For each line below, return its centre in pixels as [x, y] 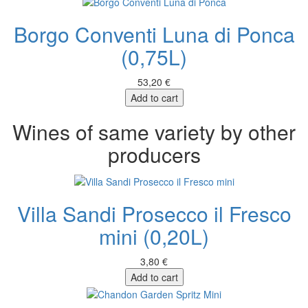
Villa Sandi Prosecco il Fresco [154, 213]
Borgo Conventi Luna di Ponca [154, 34]
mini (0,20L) [154, 236]
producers [154, 155]
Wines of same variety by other [154, 132]
